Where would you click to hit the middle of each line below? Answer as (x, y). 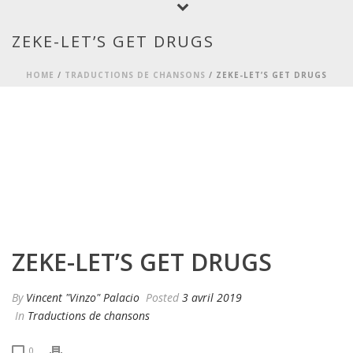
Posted (162, 298)
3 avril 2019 (212, 298)
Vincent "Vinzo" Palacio (83, 298)
